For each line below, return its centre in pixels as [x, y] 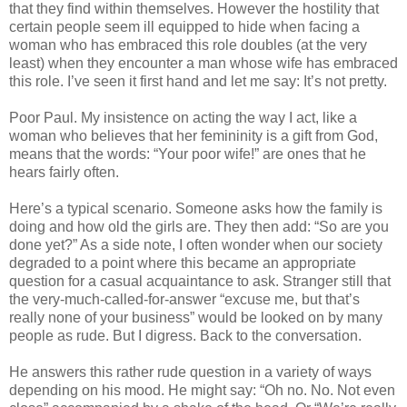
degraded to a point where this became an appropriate [183, 263]
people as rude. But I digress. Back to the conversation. [185, 336]
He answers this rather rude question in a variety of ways [190, 372]
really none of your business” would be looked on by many [196, 318]
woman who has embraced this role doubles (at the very [188, 45]
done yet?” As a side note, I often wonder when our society [196, 245]
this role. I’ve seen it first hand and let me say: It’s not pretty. [198, 82]
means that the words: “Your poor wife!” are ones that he [188, 154]
